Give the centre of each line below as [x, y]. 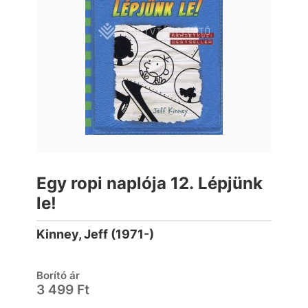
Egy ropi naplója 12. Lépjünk [150, 183]
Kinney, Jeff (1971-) [95, 234]
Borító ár [58, 275]
